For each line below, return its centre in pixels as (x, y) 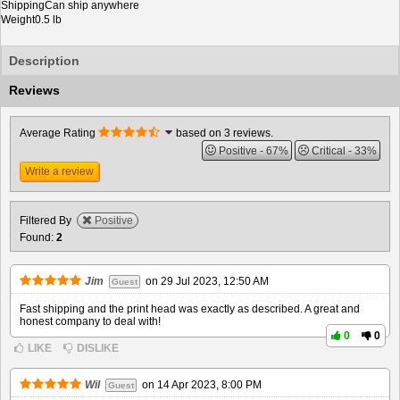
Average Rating (58, 133)
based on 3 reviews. (223, 133)
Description (44, 61)
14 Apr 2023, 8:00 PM (209, 385)
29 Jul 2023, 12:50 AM (215, 281)
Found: (38, 237)
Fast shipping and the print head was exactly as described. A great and (190, 309)
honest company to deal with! (90, 321)
